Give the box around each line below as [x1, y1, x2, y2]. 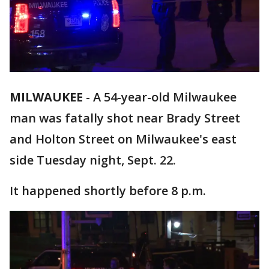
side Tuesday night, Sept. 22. [10, 152, 176, 169]
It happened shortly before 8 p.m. [10, 183, 206, 199]
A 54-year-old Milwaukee [93, 89, 237, 106]
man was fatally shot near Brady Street [10, 110, 240, 127]
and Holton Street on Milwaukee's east [10, 131, 237, 148]
